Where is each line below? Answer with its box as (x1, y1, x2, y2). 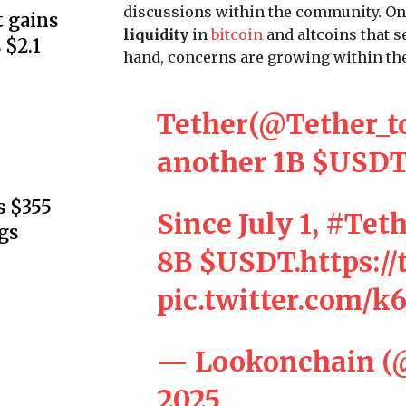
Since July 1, (156, 206, 325, 241)
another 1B (156, 144, 311, 179)
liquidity (123, 24, 188, 43)
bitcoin (211, 24, 263, 43)
